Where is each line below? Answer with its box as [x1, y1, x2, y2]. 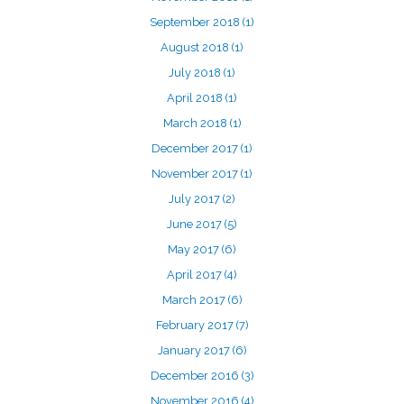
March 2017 [161, 293, 228, 307]
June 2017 [167, 217, 225, 231]
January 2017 [157, 344, 233, 357]
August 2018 [161, 41, 232, 54]
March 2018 [162, 116, 230, 130]
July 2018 [169, 66, 224, 79]
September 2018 [150, 15, 243, 29]
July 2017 [169, 192, 223, 206]
